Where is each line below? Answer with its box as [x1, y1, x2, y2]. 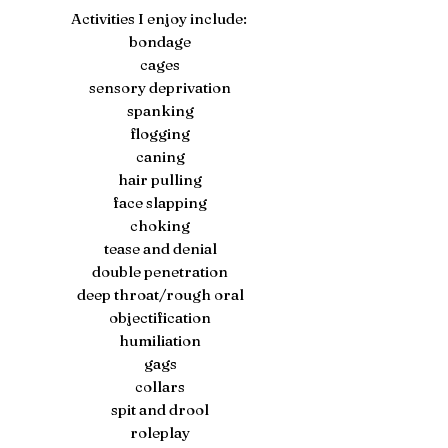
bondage [129, 32, 191, 51]
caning [135, 147, 185, 166]
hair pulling [118, 170, 202, 189]
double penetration [92, 262, 228, 281]
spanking [126, 101, 194, 120]
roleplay [130, 423, 190, 442]
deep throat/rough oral [76, 285, 244, 304]
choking [130, 216, 190, 235]
